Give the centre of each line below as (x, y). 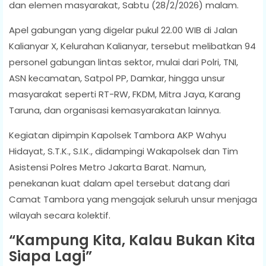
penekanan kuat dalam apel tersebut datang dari (119, 183)
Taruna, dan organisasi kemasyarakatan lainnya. (115, 110)
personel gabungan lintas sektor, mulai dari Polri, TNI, (123, 62)
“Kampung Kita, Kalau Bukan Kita (132, 240)
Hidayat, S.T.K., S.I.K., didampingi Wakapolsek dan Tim (123, 151)
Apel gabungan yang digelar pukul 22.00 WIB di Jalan (123, 30)
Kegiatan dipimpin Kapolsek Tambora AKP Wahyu (118, 135)
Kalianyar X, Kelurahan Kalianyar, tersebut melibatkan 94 (132, 46)
